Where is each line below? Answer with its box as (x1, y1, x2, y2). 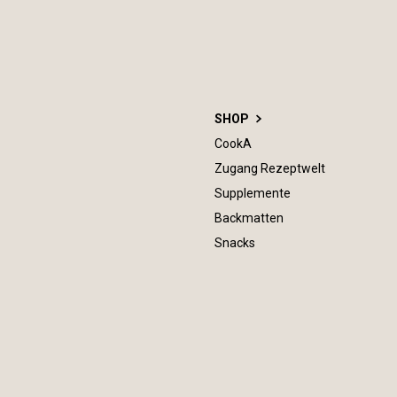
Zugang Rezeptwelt (214, 161, 325, 175)
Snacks (214, 236, 255, 250)
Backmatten (214, 211, 284, 225)
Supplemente (214, 186, 291, 200)
